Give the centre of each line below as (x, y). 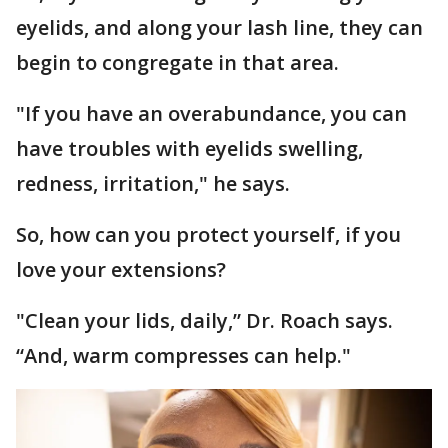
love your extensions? (121, 269)
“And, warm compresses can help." (183, 355)
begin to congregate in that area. (177, 62)
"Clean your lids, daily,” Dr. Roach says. (207, 320)
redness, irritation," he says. (153, 183)
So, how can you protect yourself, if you (208, 234)
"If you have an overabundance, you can (211, 113)
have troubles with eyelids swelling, (189, 148)
